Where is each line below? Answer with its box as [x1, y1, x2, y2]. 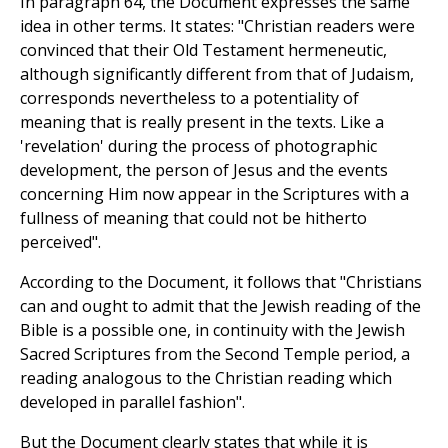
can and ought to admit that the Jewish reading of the [20, 295, 421, 318]
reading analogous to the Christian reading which [20, 367, 392, 390]
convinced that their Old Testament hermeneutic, [20, 39, 387, 62]
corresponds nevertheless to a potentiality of [20, 87, 359, 110]
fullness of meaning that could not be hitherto [20, 207, 367, 230]
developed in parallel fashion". [20, 391, 245, 414]
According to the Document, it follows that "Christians [20, 271, 422, 294]
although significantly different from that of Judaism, [20, 63, 414, 86]
